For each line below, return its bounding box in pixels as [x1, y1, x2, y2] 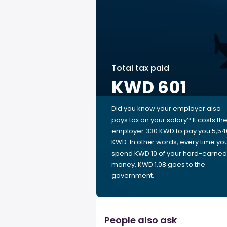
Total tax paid [111, 62, 169, 74]
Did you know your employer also [111, 104, 221, 113]
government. [111, 171, 154, 180]
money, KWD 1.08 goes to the [111, 160, 205, 169]
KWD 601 [111, 75, 186, 99]
